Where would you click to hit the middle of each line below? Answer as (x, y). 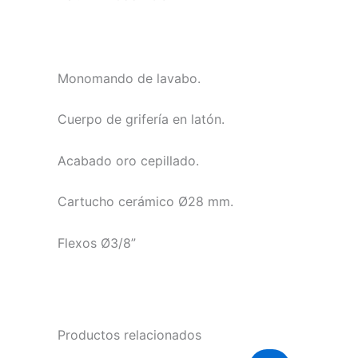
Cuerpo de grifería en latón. (141, 119)
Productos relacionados (129, 335)
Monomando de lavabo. (129, 78)
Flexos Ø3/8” (97, 243)
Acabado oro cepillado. (128, 160)
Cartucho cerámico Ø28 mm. (145, 202)
